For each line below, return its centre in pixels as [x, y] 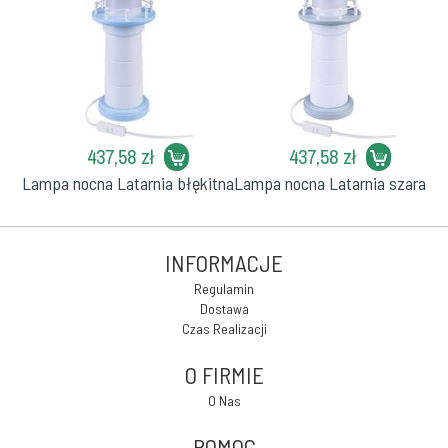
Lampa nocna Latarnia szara [330, 183]
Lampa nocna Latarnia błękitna [128, 183]
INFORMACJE [224, 263]
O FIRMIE [224, 375]
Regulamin [224, 288]
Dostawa [224, 308]
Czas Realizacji [224, 328]
